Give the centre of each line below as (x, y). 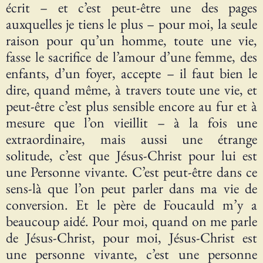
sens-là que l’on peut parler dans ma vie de (131, 188)
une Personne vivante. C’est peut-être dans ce (131, 172)
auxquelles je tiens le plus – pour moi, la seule (131, 24)
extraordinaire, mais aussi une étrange (131, 139)
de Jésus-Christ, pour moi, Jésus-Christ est (131, 238)
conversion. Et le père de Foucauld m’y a (131, 205)
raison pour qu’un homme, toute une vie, (131, 41)
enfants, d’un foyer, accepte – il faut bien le (131, 73)
